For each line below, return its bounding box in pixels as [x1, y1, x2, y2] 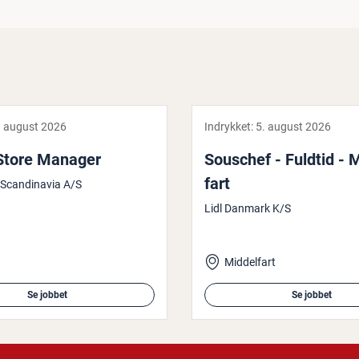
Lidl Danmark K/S [204, 201, 291, 215]
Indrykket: [204, 119, 256, 133]
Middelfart [224, 255, 276, 268]
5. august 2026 [256, 119, 331, 133]
